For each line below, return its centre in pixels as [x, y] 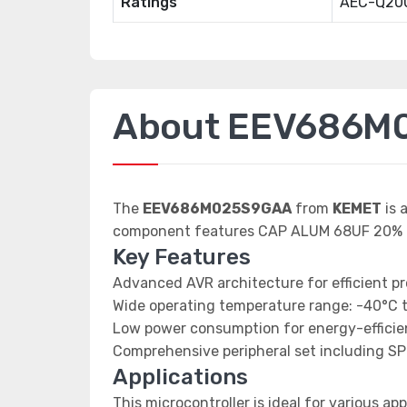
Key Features [182, 257]
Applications [180, 377]
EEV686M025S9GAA [217, 208]
